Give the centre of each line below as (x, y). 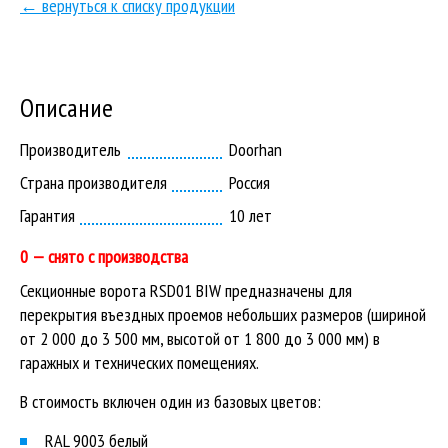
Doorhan (255, 149)
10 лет (250, 215)
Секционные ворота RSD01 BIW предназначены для (186, 290)
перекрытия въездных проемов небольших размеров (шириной (223, 314)
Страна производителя (93, 182)
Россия (249, 182)
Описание (66, 107)
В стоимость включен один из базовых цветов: (170, 401)
